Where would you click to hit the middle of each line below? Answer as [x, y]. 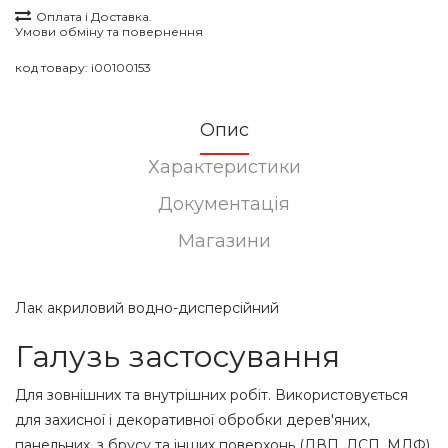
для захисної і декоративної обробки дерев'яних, [192, 420]
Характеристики [224, 167]
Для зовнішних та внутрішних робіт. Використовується [211, 395]
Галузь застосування [177, 356]
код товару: [53, 67]
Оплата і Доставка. [94, 16]
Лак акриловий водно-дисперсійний [147, 308]
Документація [224, 204]
